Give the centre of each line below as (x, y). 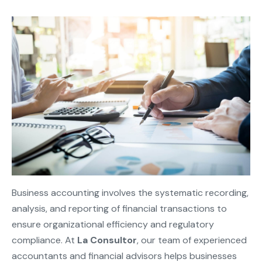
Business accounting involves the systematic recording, (130, 192)
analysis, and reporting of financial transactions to (119, 208)
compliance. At (44, 240)
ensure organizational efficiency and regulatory (113, 224)
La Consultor (107, 240)
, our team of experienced (192, 240)
